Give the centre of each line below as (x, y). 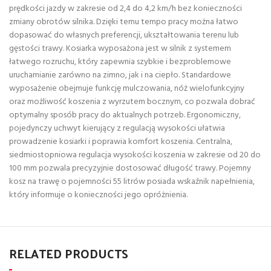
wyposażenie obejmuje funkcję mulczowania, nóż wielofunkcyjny (127, 89)
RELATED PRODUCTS (69, 254)
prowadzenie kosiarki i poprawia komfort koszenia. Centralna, (121, 142)
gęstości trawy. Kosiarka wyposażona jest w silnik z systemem (120, 49)
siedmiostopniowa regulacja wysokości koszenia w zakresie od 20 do (135, 155)
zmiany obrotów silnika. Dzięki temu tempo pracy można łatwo (124, 22)
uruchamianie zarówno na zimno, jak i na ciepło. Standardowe (120, 76)
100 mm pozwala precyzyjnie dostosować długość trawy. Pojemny (130, 169)
